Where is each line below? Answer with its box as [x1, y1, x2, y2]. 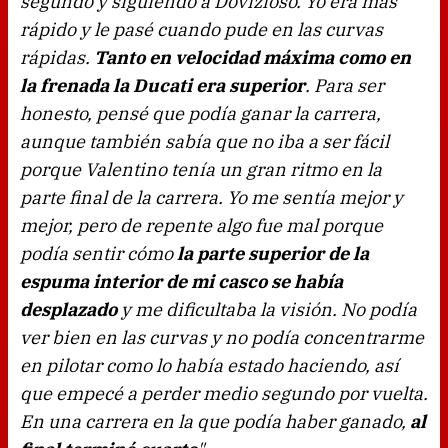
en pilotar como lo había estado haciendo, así [20, 354, 399, 378]
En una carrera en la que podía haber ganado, [20, 410, 410, 434]
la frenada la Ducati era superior [20, 74, 305, 98]
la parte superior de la [177, 242, 369, 266]
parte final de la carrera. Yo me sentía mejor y [20, 186, 403, 210]
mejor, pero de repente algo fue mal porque [20, 214, 383, 238]
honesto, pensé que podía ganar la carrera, [20, 102, 381, 126]
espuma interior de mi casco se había [20, 270, 343, 294]
